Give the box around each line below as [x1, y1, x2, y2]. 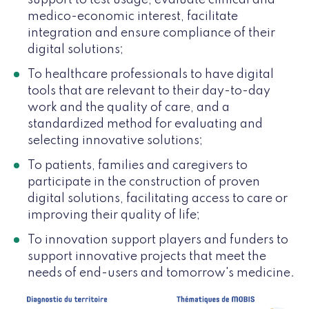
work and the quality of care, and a [28, 101, 230, 114]
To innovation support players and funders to [28, 233, 288, 246]
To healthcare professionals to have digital [28, 68, 274, 81]
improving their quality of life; [28, 208, 200, 221]
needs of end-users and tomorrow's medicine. [28, 266, 295, 279]
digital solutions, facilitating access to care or [28, 192, 288, 205]
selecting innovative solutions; [28, 134, 203, 147]
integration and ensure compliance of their [28, 26, 275, 39]
